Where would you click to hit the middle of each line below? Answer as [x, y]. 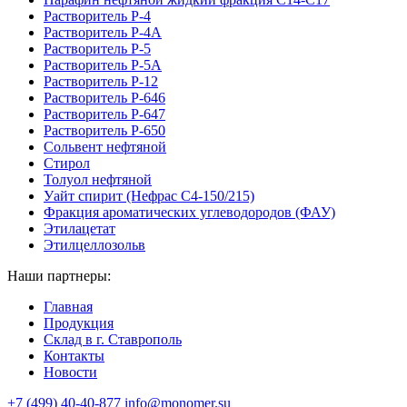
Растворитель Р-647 [104, 114]
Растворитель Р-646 [104, 98]
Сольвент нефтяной [105, 147]
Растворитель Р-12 [101, 82]
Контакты [74, 356]
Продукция [79, 323]
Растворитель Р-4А [103, 33]
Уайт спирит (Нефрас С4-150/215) [149, 196]
